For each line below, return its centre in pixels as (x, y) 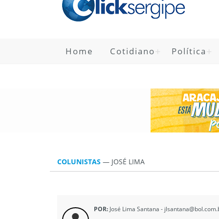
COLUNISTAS (80, 162)
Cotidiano (132, 51)
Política (189, 51)
